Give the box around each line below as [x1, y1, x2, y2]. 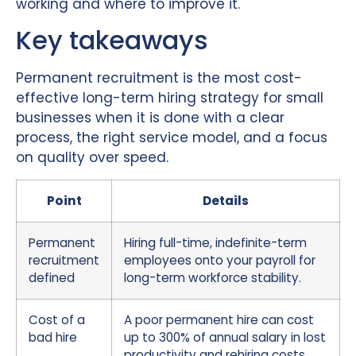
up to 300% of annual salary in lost [124, 328, 326, 346]
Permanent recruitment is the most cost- [16, 68, 302, 88]
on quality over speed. [16, 148, 168, 168]
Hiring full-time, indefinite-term [124, 234, 307, 251]
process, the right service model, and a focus [16, 128, 327, 148]
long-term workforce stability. [124, 269, 301, 286]
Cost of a [29, 311, 85, 328]
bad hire [29, 328, 77, 346]
